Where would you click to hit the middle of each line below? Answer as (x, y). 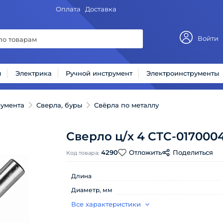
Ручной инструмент (99, 73)
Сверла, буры (59, 105)
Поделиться (193, 152)
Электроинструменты (183, 73)
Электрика (33, 73)
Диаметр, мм (92, 190)
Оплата (68, 9)
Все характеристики (106, 204)
